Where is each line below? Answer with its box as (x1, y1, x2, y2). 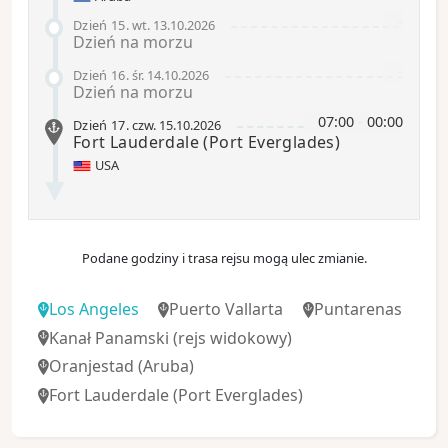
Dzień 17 (73, 116, 126, 135)
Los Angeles (48, 297, 139, 320)
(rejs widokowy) (168, 326, 292, 349)
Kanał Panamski (48, 326, 169, 349)
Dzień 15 (73, 16, 126, 35)
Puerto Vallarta (169, 297, 284, 320)
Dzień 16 (73, 66, 126, 85)
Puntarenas (314, 297, 402, 320)
